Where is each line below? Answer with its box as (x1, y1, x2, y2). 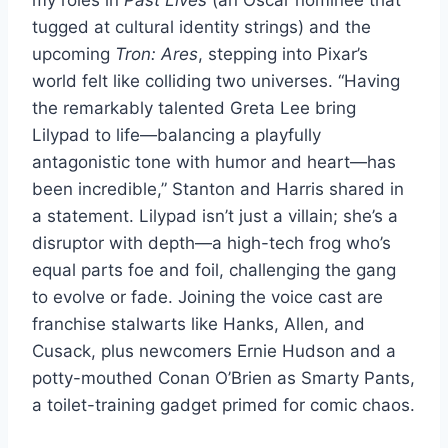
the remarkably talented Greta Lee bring (32, 97, 356, 118)
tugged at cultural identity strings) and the (32, 16, 371, 37)
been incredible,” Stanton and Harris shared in (32, 178, 404, 199)
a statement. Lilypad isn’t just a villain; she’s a (32, 205, 398, 226)
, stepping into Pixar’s (198, 43, 368, 64)
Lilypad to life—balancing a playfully (32, 124, 321, 145)
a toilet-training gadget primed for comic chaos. (32, 394, 415, 415)
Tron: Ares (115, 43, 198, 64)
